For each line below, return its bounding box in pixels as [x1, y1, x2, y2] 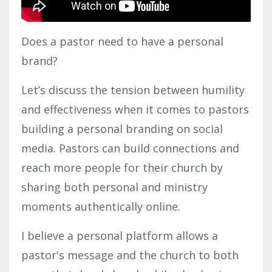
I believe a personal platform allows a [21, 228, 218, 243]
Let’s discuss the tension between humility [21, 82, 245, 97]
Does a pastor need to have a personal [21, 33, 223, 49]
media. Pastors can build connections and [21, 140, 239, 155]
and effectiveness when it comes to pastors [21, 101, 249, 117]
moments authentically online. [21, 199, 183, 214]
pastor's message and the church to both [21, 247, 239, 262]
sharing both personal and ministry [21, 179, 208, 194]
